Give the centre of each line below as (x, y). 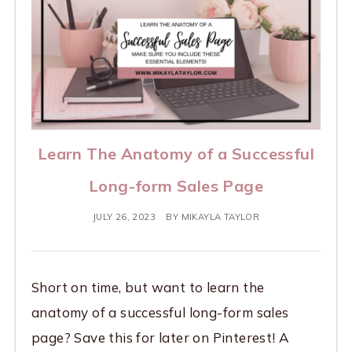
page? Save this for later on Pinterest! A (161, 338)
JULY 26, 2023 (124, 217)
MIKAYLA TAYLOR (220, 217)
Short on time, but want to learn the (148, 288)
